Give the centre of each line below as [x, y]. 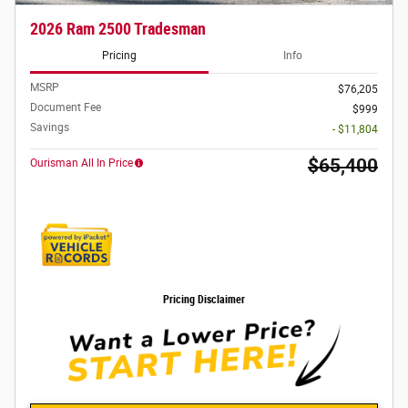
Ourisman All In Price [82, 163]
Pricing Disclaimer [204, 299]
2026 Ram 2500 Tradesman [118, 29]
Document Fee [66, 107]
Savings [50, 127]
